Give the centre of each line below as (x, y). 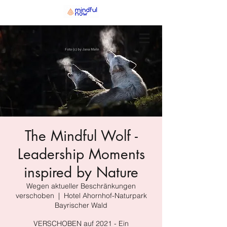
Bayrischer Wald (81, 205)
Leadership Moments (81, 154)
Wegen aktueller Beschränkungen (81, 186)
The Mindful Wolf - (81, 136)
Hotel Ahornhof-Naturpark (105, 196)
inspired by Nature (81, 172)
